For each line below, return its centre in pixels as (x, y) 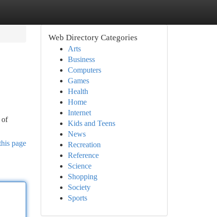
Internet (79, 113)
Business (81, 59)
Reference (83, 155)
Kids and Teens (91, 123)
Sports (77, 198)
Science (79, 166)
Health (78, 91)
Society (79, 187)
